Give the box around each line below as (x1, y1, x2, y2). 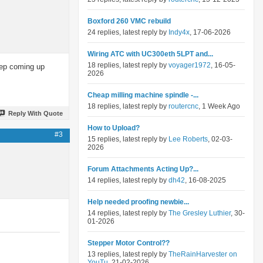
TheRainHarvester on (168, 250, 237, 258)
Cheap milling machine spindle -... (87, 91, 198, 99)
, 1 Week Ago (198, 102, 240, 110)
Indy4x (168, 28, 190, 36)
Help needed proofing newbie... (87, 198, 189, 206)
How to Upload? (87, 124, 140, 132)
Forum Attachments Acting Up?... (87, 165, 198, 173)
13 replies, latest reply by (87, 250, 168, 258)
